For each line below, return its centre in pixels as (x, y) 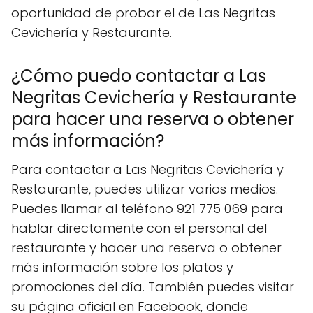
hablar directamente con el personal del (139, 228)
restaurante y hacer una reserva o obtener (146, 247)
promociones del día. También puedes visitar (153, 286)
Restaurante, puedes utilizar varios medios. (145, 189)
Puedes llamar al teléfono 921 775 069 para (147, 208)
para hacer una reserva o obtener (153, 119)
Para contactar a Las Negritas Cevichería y (147, 169)
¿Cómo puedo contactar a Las (139, 75)
